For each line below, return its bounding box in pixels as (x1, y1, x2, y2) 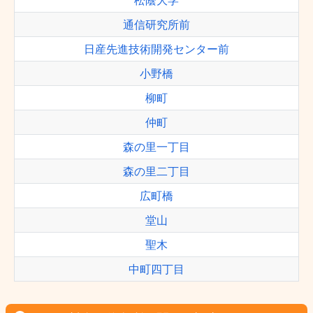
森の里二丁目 (123, 164, 190, 178)
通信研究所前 (123, 17, 190, 31)
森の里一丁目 (123, 140, 190, 154)
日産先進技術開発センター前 (84, 42, 229, 56)
